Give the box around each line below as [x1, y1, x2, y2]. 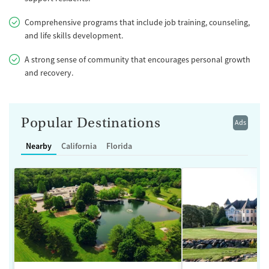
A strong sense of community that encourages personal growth [25, 53, 250, 65]
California [61, 140, 97, 151]
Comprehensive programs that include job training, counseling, [25, 16, 250, 28]
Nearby [26, 140, 52, 151]
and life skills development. [25, 29, 123, 41]
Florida [106, 140, 132, 151]
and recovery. [25, 67, 73, 78]
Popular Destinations [21, 114, 161, 131]
